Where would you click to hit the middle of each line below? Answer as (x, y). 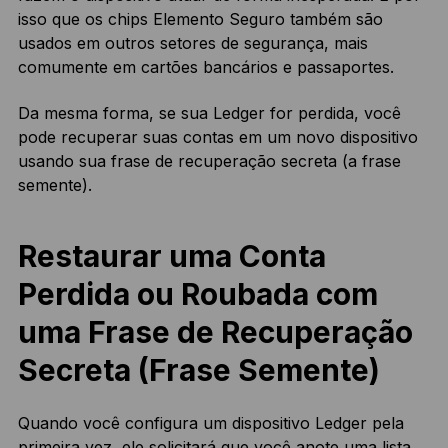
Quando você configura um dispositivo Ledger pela (210, 422)
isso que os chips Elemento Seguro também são (200, 18)
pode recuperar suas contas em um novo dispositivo (217, 136)
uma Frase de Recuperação (215, 331)
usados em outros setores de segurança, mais (192, 42)
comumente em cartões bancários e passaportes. (205, 66)
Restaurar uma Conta (171, 255)
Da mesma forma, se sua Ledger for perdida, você (209, 112)
